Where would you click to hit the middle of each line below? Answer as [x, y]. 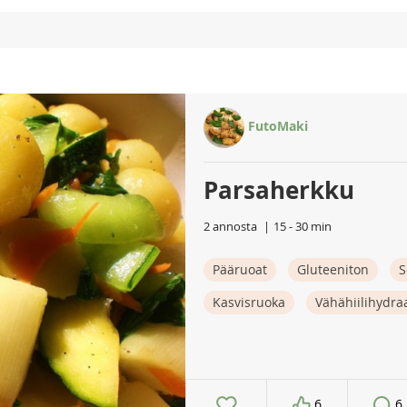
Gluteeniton [333, 269]
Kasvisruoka [249, 302]
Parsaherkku [279, 190]
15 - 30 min [303, 226]
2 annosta [230, 226]
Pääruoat [240, 269]
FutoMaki [276, 126]
